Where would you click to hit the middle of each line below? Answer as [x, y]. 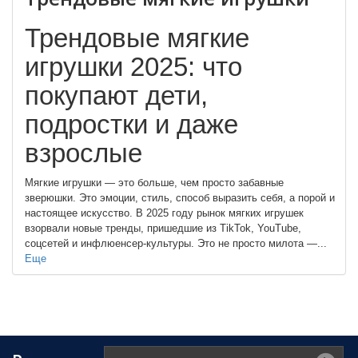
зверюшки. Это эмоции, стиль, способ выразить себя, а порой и [180, 198]
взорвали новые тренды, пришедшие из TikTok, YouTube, [163, 228]
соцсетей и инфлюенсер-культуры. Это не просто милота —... [176, 243]
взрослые [84, 153]
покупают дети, [116, 95]
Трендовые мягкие [137, 38]
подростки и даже [131, 124]
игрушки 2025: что [133, 67]
